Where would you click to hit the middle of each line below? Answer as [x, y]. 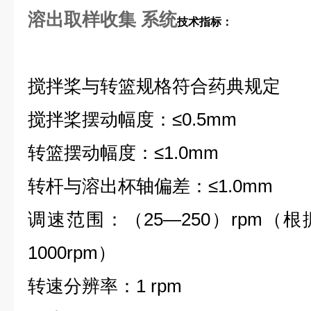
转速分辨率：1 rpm [105, 286]
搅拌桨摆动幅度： [100, 119]
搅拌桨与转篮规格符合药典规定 [154, 86]
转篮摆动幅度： [91, 153]
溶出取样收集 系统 [102, 19]
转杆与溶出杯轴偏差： [118, 186]
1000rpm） [72, 253]
